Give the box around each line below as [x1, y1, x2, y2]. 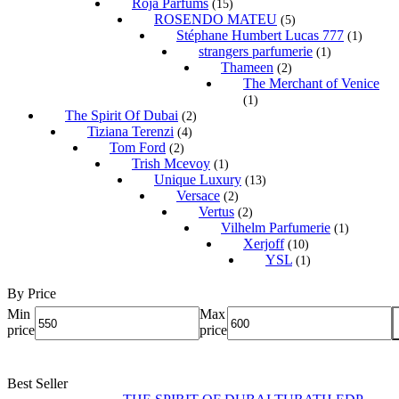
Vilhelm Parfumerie [221, 220, 330, 236]
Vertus [199, 204, 234, 220]
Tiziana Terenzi [87, 124, 174, 140]
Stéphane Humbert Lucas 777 [176, 28, 344, 44]
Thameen [221, 60, 273, 76]
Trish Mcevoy [132, 156, 210, 172]
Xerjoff [243, 236, 284, 252]
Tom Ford [110, 140, 166, 156]
